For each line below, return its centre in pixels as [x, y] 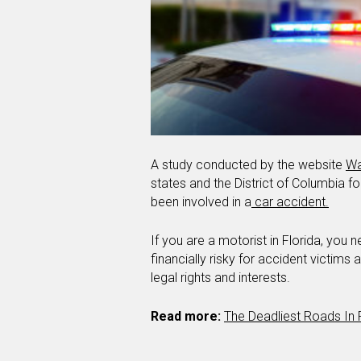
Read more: [186, 317]
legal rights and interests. [220, 278]
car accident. [290, 202]
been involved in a [201, 202]
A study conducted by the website [248, 165]
